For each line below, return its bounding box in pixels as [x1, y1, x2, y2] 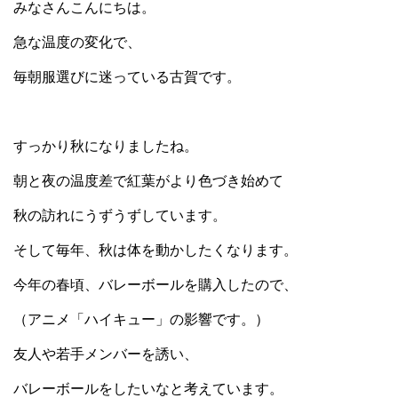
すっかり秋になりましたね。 [13, 139, 198, 154]
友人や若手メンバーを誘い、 [13, 346, 198, 362]
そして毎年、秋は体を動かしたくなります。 [13, 243, 298, 258]
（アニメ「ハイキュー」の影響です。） [13, 312, 269, 327]
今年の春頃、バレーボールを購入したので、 [13, 277, 298, 292]
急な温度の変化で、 [13, 35, 141, 50]
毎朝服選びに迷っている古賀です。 [13, 69, 241, 84]
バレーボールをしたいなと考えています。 [13, 381, 283, 396]
